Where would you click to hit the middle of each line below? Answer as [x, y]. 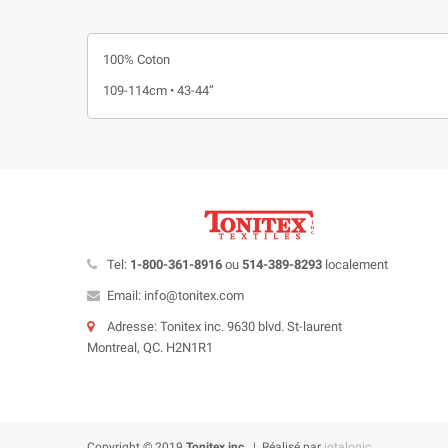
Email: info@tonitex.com [175, 296]
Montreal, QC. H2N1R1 [150, 348]
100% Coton [136, 60]
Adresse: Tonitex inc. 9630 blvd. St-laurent [224, 327]
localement [356, 265]
